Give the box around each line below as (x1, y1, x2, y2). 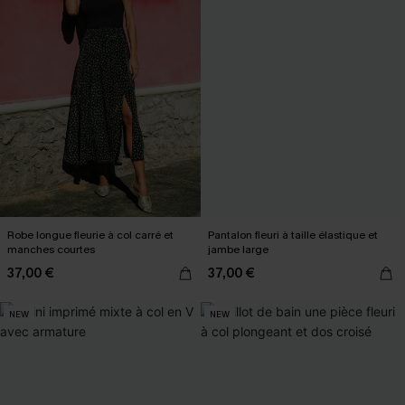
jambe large (208, 242, 268, 257)
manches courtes (7, 242, 95, 257)
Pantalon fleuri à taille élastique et (208, 228, 378, 242)
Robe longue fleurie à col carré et (7, 228, 174, 242)
